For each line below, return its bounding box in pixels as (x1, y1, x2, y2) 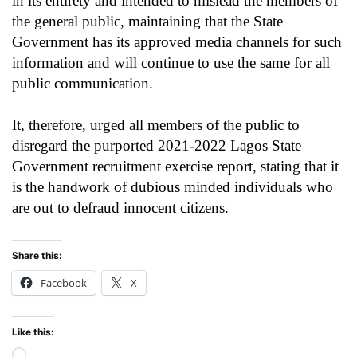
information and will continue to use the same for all (12, 54, 330, 72)
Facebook (41, 276, 87, 291)
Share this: (12, 249, 62, 262)
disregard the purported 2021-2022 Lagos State (12, 137, 301, 155)
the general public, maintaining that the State (12, 13, 283, 30)
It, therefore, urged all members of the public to (12, 116, 300, 134)
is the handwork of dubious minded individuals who (12, 178, 333, 196)
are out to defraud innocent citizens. (12, 199, 229, 217)
